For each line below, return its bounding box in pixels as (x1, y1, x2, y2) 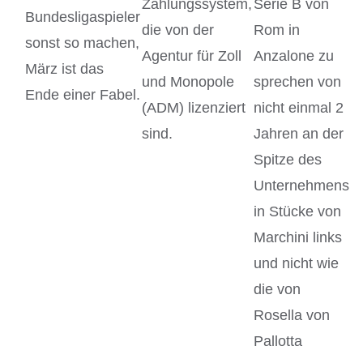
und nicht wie (254, 254, 339, 271)
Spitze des (254, 151, 322, 168)
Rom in (254, 21, 300, 38)
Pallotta (254, 332, 302, 349)
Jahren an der (254, 125, 344, 142)
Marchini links (254, 228, 342, 246)
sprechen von (254, 73, 341, 90)
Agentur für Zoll (142, 47, 241, 64)
